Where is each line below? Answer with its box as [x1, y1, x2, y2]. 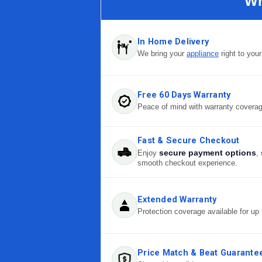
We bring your [137, 49, 187, 58]
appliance [187, 49, 219, 58]
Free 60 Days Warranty [137, 90, 231, 101]
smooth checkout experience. [137, 159, 237, 168]
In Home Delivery [137, 36, 209, 47]
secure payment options [159, 149, 256, 158]
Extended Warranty [137, 194, 217, 205]
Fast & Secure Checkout [137, 136, 240, 146]
